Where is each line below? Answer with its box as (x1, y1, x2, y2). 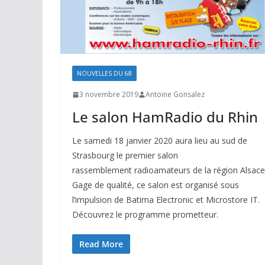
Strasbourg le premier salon (72, 150, 178, 161)
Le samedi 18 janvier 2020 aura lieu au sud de (72, 135, 247, 147)
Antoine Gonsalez (146, 89, 205, 100)
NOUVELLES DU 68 (77, 69, 132, 78)
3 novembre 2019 (79, 89, 138, 100)
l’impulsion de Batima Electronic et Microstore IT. (72, 194, 260, 206)
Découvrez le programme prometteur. (72, 209, 218, 221)
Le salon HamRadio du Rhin (72, 107, 258, 127)
